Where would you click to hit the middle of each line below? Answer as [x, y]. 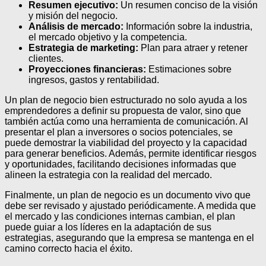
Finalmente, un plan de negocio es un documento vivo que [128, 195]
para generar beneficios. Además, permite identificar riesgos [131, 154]
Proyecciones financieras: [87, 69]
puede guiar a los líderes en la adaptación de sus [108, 227]
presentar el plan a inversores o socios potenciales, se [119, 132]
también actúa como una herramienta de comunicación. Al [126, 122]
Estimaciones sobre [189, 69]
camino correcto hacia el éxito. [69, 249]
